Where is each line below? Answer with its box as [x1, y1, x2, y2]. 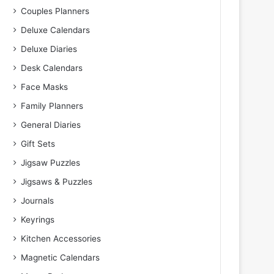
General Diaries [21, 120, 81, 130]
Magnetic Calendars [21, 253, 100, 262]
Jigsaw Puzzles [21, 158, 81, 168]
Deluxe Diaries [21, 44, 78, 54]
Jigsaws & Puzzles [21, 177, 93, 187]
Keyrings [21, 215, 55, 224]
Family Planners [21, 101, 84, 111]
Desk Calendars [21, 63, 83, 73]
